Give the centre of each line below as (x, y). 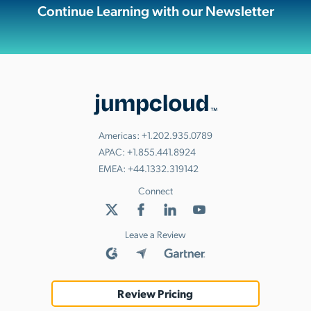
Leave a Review (155, 234)
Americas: (120, 135)
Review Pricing (155, 294)
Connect (155, 191)
